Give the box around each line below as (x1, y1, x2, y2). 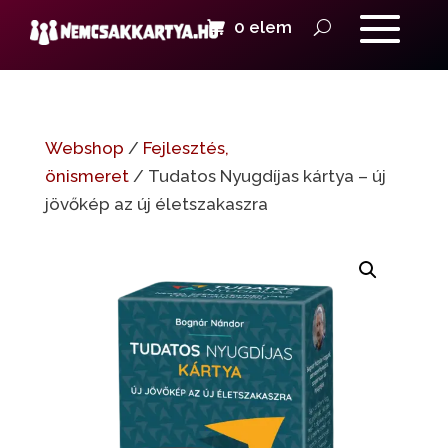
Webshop (44, 138, 124, 158)
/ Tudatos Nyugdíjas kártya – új (128, 166, 386, 186)
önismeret (44, 166, 129, 186)
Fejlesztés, (142, 138, 229, 158)
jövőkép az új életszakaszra (44, 194, 268, 214)
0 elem (234, 17, 292, 37)
